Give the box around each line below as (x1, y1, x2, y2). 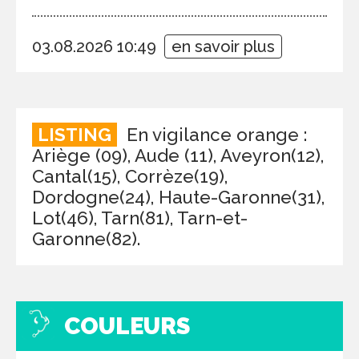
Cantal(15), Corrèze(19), (32, 166, 228, 188)
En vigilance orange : (117, 124, 307, 146)
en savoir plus (171, 37, 275, 57)
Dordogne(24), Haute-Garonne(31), (32, 187, 325, 208)
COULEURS (64, 313, 190, 341)
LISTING (34, 124, 115, 146)
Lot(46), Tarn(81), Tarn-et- (32, 208, 248, 229)
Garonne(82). (32, 228, 140, 250)
